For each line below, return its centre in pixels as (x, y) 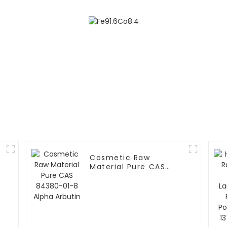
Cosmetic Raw (120, 158)
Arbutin (105, 185)
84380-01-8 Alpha (128, 176)
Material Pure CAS (128, 167)
